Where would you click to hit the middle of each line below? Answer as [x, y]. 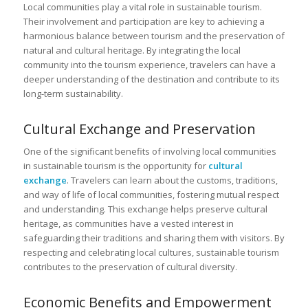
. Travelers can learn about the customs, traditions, [172, 180]
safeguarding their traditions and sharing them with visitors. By [154, 238]
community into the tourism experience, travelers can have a [149, 65]
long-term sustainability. [73, 94]
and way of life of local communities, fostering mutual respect [151, 195]
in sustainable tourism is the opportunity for [115, 166]
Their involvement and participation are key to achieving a [144, 22]
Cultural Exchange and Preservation [139, 129]
